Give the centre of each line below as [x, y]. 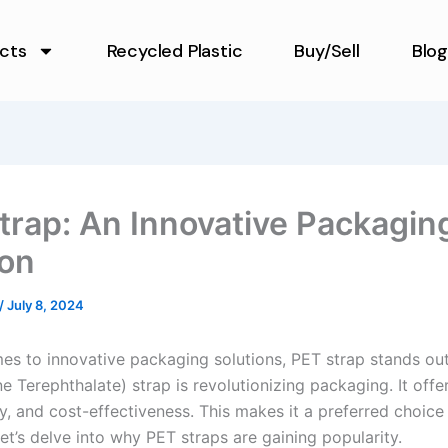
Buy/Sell [327, 50]
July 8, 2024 [45, 305]
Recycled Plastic [174, 50]
